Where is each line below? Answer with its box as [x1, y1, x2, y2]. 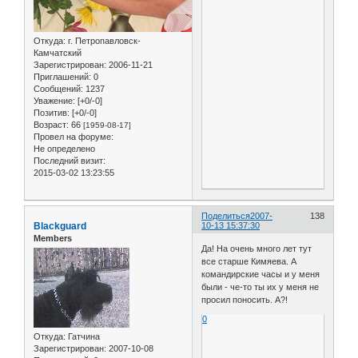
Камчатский [34, 47, 82, 58]
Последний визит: [34, 155, 105, 165]
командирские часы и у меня [201, 269, 320, 280]
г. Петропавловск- [66, 35, 141, 46]
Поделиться [201, 210, 251, 221]
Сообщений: [34, 83, 83, 93]
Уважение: [34, 95, 75, 105]
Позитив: [34, 107, 70, 117]
